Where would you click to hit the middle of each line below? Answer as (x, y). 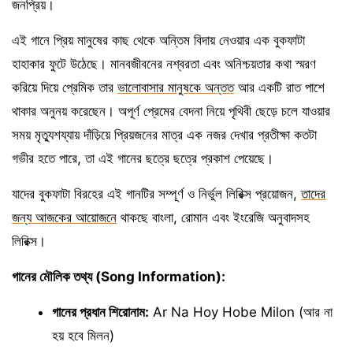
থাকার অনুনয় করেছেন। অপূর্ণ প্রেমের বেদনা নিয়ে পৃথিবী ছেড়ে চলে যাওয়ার (171, 111)
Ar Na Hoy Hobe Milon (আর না (241, 312)
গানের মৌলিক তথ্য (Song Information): (119, 276)
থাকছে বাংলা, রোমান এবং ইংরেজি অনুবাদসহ (213, 217)
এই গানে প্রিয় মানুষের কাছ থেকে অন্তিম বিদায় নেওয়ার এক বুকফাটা (158, 40)
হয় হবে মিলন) (83, 335)
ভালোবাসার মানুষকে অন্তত (176, 87)
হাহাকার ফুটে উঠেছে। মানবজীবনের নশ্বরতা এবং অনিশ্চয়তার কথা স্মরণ (164, 63)
